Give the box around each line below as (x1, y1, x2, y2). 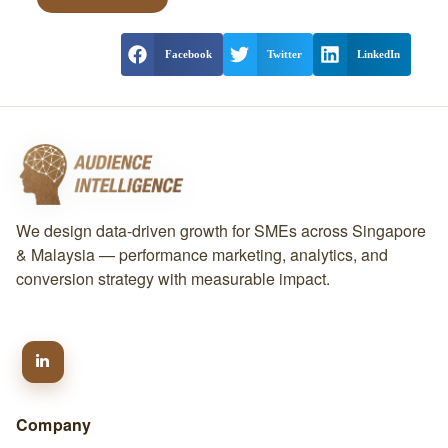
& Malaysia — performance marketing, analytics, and (15, 242, 388, 266)
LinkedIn (356, 48, 400, 61)
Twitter (266, 48, 302, 61)
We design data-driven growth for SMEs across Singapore (15, 218, 426, 242)
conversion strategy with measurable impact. (15, 266, 330, 290)
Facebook (164, 48, 212, 61)
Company (15, 412, 92, 436)
